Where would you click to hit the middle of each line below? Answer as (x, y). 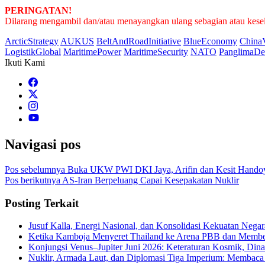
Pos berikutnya (33, 180)
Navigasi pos (43, 145)
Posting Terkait (42, 203)
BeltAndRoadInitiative (139, 41)
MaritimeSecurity (156, 52)
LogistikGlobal (33, 52)
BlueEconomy (210, 41)
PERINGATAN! (38, 11)
